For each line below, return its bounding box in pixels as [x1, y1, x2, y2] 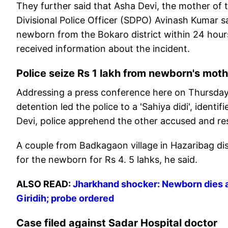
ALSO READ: [16, 179, 73, 190]
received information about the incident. [16, 43, 190, 54]
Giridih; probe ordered [16, 193, 114, 204]
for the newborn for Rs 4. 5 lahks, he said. [16, 154, 197, 165]
